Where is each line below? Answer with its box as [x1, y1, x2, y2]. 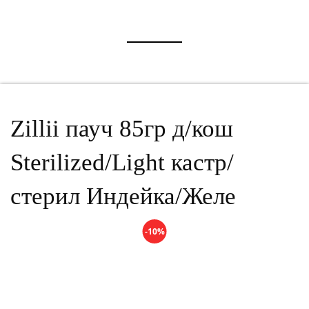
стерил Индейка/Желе [10, 182, 236, 210]
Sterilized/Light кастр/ [10, 148, 234, 176]
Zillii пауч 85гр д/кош [10, 114, 233, 142]
